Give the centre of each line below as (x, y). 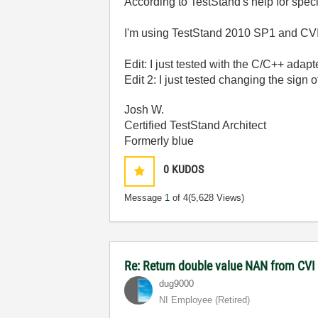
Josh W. (144, 109)
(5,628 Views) (216, 197)
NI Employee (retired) (205, 300)
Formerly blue (159, 141)
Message (145, 197)
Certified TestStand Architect (196, 125)
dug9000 (177, 283)
